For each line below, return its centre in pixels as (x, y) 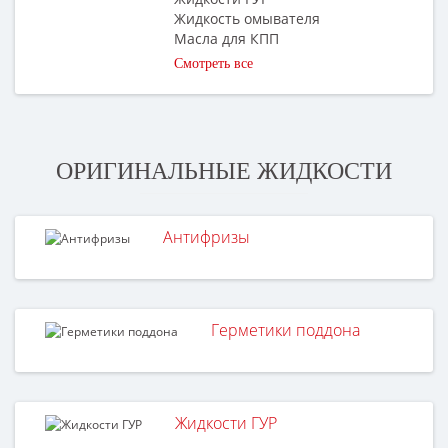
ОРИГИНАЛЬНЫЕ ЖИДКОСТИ (224, 170)
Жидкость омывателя (247, 18)
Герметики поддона (285, 329)
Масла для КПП (227, 38)
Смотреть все (214, 63)
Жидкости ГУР (226, 422)
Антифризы (206, 236)
